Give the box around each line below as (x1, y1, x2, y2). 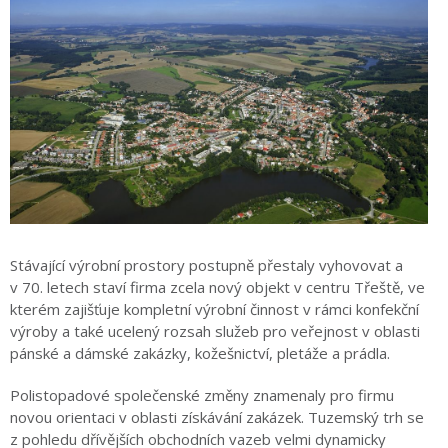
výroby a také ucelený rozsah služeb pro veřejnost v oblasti (10, 320, 420, 341)
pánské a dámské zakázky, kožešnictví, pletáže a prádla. (10, 342, 390, 363)
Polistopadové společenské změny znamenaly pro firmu (10, 384, 394, 405)
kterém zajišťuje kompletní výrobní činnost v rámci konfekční (10, 298, 419, 319)
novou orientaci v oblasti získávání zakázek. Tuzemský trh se (10, 406, 424, 427)
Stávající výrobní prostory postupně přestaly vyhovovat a (10, 254, 403, 275)
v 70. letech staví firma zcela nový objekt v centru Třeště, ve (10, 276, 425, 297)
